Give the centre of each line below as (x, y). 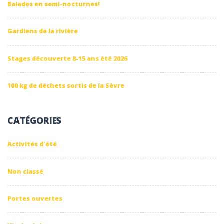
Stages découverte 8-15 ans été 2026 (67, 58)
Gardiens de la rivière (43, 31)
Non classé (25, 171)
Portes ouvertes (35, 199)
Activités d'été (32, 144)
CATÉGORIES (35, 121)
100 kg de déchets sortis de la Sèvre (66, 86)
